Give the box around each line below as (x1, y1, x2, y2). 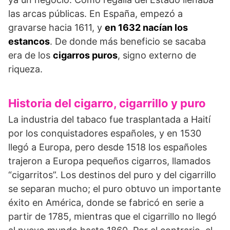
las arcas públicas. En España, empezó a (8, 8, 183, 19)
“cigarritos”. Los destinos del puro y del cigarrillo (8, 169, 216, 180)
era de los (8, 49, 53, 61)
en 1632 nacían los (105, 22, 188, 33)
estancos (8, 35, 50, 47)
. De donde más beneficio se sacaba (50, 35, 206, 47)
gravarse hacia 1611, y (8, 22, 105, 33)
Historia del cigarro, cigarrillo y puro (8, 96, 206, 110)
